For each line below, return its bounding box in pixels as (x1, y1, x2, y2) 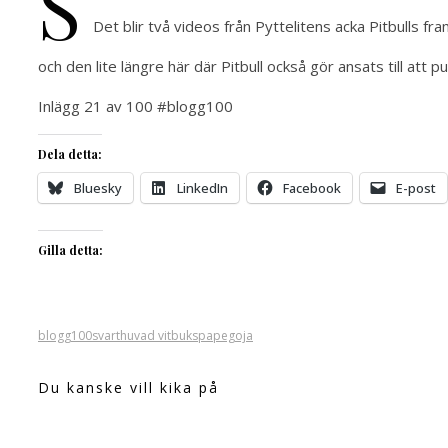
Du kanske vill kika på (38, 378, 219, 398)
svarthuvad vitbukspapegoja (92, 327, 253, 345)
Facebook (283, 179, 341, 198)
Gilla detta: (38, 242, 103, 259)
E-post (396, 179, 436, 198)
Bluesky (74, 179, 122, 198)
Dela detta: (38, 146, 102, 163)
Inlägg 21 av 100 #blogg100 (38, 96, 233, 117)
